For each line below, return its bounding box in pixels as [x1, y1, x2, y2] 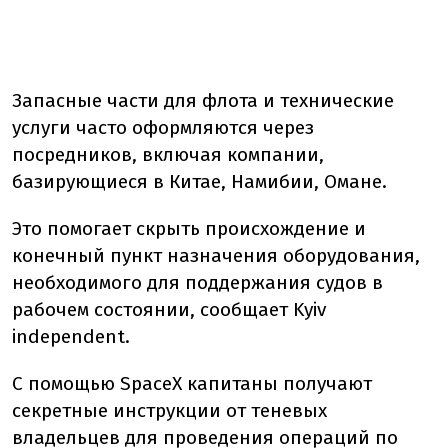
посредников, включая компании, [12, 143, 324, 167]
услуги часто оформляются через [12, 116, 314, 140]
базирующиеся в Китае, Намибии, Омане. [12, 170, 387, 194]
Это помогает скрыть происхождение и [12, 217, 366, 241]
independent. [12, 325, 130, 349]
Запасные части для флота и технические [12, 89, 394, 113]
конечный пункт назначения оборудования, [12, 244, 420, 268]
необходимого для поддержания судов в [12, 271, 383, 295]
